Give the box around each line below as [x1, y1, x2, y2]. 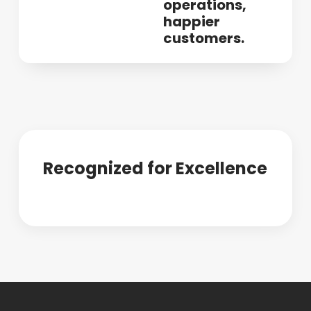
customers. [163, 28, 245, 48]
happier [163, 11, 221, 31]
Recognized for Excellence [43, 156, 268, 180]
